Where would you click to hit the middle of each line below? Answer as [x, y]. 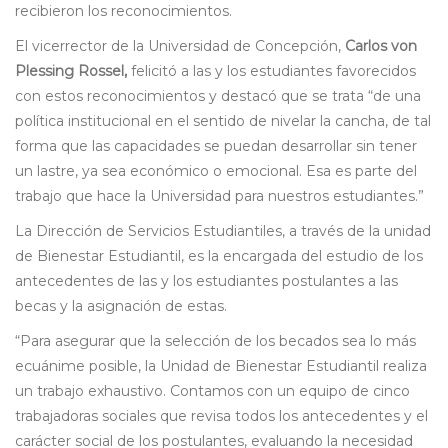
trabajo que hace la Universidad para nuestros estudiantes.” [219, 196]
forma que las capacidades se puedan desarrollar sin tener [216, 146]
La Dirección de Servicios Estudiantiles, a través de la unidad [223, 231]
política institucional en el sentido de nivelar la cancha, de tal [223, 121]
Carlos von [379, 46]
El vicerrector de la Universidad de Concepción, [178, 46]
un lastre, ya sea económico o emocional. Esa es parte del [216, 171]
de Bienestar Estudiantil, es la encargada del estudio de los [219, 256]
